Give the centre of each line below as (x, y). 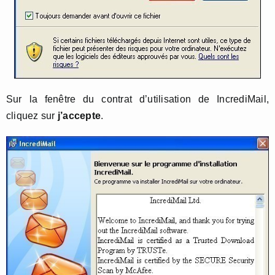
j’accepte (79, 116)
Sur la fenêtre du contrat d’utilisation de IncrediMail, (137, 99)
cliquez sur (32, 116)
